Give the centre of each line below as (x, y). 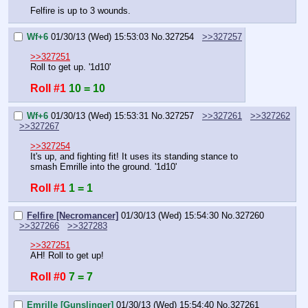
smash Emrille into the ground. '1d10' (103, 166)
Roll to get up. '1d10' (70, 67)
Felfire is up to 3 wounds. (80, 10)
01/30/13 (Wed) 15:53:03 (100, 37)
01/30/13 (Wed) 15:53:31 (100, 116)
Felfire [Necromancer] (73, 216)
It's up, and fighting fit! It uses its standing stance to (134, 156)
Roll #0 (48, 277)
